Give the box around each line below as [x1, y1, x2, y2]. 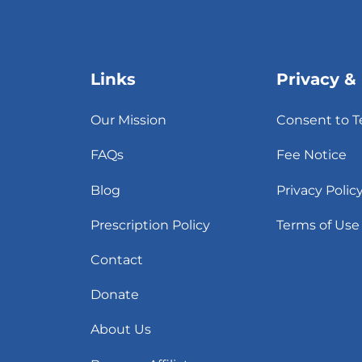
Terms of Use [276, 217, 360, 233]
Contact [90, 251, 143, 267]
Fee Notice [276, 147, 347, 163]
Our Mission [90, 112, 166, 128]
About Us [90, 322, 151, 338]
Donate [90, 287, 139, 303]
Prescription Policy [90, 217, 210, 233]
